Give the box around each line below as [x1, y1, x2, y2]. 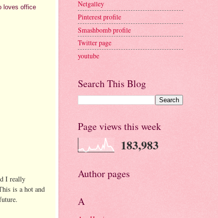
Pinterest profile [78, 12, 121, 21]
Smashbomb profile [78, 25, 131, 35]
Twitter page [78, 38, 111, 48]
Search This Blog [78, 76, 146, 90]
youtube [78, 51, 99, 60]
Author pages [78, 166, 130, 180]
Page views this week [78, 119, 161, 133]
